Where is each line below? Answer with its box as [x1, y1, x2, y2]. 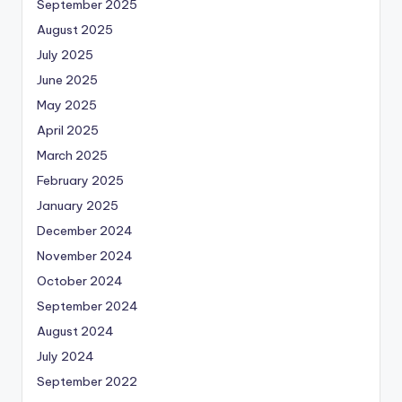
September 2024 [37, 297, 138, 314]
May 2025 [37, 96, 97, 113]
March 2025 [37, 146, 108, 163]
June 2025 [37, 71, 98, 88]
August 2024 [37, 322, 114, 339]
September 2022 [37, 372, 137, 389]
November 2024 [37, 247, 133, 264]
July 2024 [37, 347, 94, 364]
